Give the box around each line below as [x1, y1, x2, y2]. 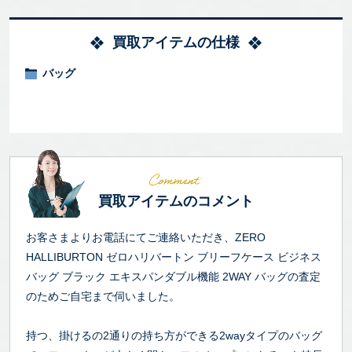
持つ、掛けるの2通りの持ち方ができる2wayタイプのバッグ [26, 328, 322, 342]
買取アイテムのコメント [98, 192, 254, 209]
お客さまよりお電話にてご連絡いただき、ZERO [26, 230, 266, 244]
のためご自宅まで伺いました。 [26, 289, 180, 302]
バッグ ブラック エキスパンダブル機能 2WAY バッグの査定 [26, 269, 321, 283]
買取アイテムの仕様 [112, 34, 240, 50]
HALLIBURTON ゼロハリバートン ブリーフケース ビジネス [26, 250, 321, 263]
